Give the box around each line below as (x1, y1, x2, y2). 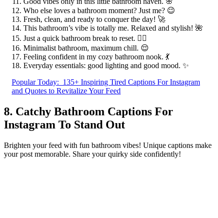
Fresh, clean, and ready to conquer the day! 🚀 (23, 15, 165, 23)
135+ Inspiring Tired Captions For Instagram (63, 77, 200, 86)
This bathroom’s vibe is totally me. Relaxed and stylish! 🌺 (23, 23, 203, 32)
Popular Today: (12, 77, 59, 86)
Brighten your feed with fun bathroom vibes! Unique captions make (4, 141, 212, 149)
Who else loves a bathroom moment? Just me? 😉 (23, 6, 175, 15)
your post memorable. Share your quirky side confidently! (4, 149, 181, 158)
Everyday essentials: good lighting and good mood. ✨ (23, 61, 189, 70)
